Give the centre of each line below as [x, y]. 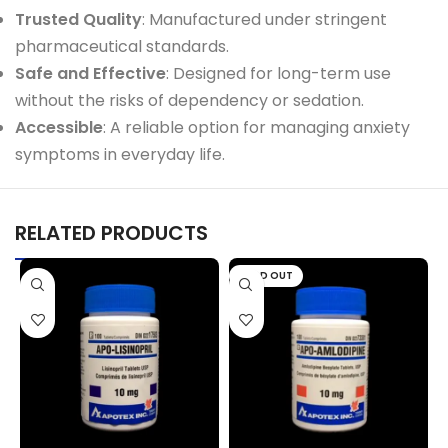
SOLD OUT [265, 275]
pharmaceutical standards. [122, 46]
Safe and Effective [90, 73]
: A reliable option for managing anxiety [256, 127]
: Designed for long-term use [278, 73]
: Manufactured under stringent [264, 19]
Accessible [59, 127]
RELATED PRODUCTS [111, 232]
